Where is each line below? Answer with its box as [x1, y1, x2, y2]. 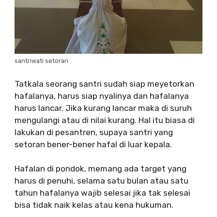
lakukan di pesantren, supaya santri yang [15, 127, 173, 137]
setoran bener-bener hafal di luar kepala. [15, 139, 172, 149]
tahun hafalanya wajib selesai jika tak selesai [15, 188, 190, 198]
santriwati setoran [15, 57, 68, 65]
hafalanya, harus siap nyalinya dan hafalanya [15, 91, 189, 101]
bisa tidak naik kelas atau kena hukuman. [15, 200, 173, 210]
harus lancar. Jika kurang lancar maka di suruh [15, 103, 192, 113]
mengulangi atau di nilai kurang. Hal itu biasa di [15, 115, 195, 125]
